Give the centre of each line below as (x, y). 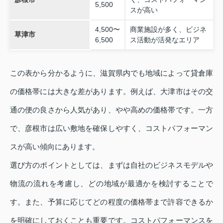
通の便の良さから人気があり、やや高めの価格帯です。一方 (111, 110)
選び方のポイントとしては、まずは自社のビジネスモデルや (111, 165)
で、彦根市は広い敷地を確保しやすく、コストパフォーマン (111, 128)
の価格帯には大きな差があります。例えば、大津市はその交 (111, 91)
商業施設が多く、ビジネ (168, 29)
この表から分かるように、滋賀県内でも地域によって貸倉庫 (111, 73)
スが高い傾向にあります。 (55, 146)
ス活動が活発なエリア (165, 40)
